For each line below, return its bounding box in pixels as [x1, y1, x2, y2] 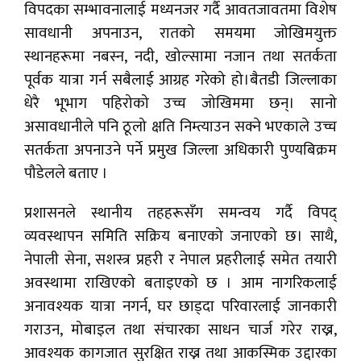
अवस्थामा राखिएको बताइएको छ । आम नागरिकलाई [24, 271, 337, 297]
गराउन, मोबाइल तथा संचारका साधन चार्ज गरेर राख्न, [24, 317, 337, 343]
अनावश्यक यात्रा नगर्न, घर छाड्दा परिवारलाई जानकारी [24, 294, 337, 320]
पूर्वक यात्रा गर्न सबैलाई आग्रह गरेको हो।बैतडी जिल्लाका [24, 68, 337, 93]
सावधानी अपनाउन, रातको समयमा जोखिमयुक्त [24, 21, 337, 47]
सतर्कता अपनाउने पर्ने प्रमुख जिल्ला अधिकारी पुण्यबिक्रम [24, 138, 337, 164]
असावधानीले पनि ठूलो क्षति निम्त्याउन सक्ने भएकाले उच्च [24, 114, 337, 140]
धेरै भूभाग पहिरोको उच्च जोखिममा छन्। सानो [24, 91, 337, 117]
